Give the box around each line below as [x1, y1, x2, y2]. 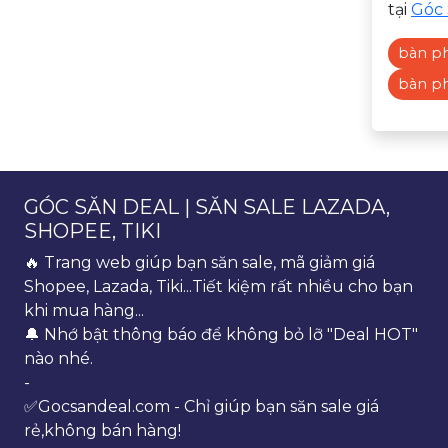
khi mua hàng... [24, 300, 144, 320]
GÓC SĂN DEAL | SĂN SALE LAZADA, [24, 194, 390, 219]
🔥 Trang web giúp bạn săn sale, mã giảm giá [24, 252, 375, 272]
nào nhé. [24, 348, 93, 368]
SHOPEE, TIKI [24, 218, 161, 243]
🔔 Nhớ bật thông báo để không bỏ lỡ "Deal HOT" [24, 324, 418, 344]
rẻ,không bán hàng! [24, 420, 181, 440]
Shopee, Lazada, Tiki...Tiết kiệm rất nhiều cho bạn [24, 276, 413, 296]
